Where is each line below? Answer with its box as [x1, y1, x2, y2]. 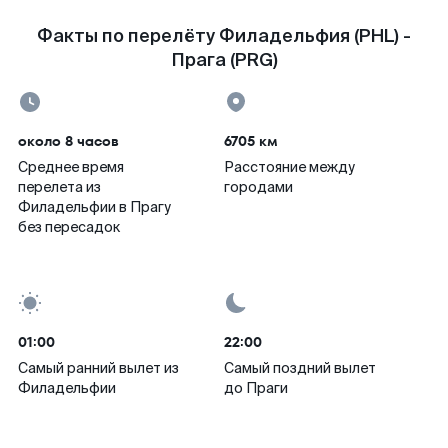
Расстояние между [224, 158, 355, 176]
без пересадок [18, 218, 120, 236]
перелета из [18, 178, 101, 196]
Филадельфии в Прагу [18, 198, 171, 216]
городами [224, 178, 293, 196]
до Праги [224, 379, 288, 397]
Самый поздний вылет [224, 359, 376, 377]
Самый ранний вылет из [18, 359, 179, 377]
